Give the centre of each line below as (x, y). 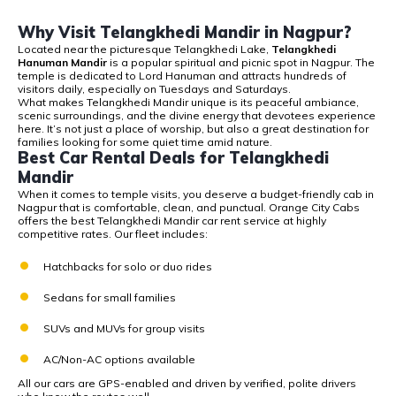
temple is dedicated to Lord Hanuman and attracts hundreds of (182, 76)
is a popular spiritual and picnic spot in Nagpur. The (241, 63)
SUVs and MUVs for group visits (124, 329)
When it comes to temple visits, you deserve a (139, 194)
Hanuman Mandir (62, 63)
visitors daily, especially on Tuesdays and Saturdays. (154, 89)
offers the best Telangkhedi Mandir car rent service (149, 221)
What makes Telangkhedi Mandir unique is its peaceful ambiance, (188, 103)
